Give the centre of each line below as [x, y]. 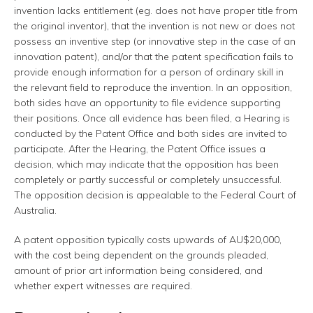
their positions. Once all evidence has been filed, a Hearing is [152, 118]
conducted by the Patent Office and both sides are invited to [151, 134]
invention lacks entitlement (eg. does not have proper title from [156, 11]
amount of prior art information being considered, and [138, 271]
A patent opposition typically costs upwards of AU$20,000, [148, 240]
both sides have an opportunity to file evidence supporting [147, 103]
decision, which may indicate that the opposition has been [146, 165]
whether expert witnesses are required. [103, 286]
